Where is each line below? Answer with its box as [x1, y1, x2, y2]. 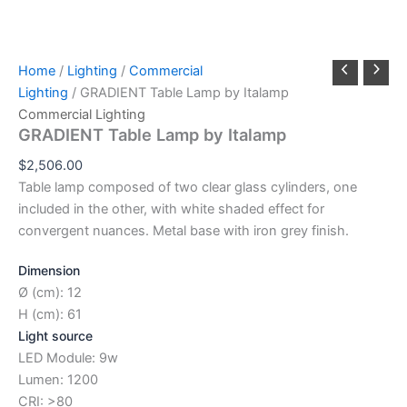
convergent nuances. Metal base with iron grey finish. [18, 222, 349, 239]
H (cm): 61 [18, 305, 82, 323]
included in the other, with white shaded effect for [18, 200, 324, 217]
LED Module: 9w [18, 349, 118, 366]
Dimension [18, 262, 80, 278]
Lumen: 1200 [18, 371, 98, 388]
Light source [18, 327, 93, 343]
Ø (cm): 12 [18, 283, 82, 301]
